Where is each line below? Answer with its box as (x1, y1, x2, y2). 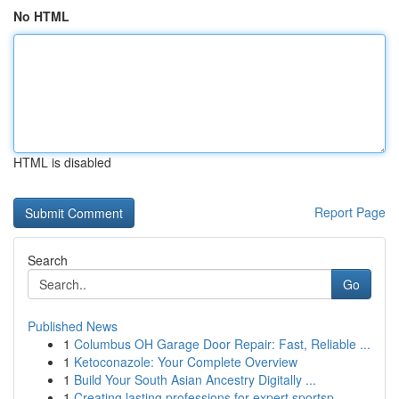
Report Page (314, 203, 386, 221)
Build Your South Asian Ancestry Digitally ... (74, 370, 316, 388)
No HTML (13, 7, 69, 25)
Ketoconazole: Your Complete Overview (74, 353, 297, 370)
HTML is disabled (13, 153, 111, 171)
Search (28, 251, 68, 269)
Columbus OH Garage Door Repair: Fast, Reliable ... (74, 335, 370, 353)
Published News (28, 317, 118, 335)
